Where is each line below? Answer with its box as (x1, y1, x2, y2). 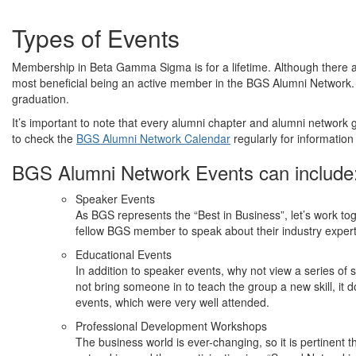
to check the (12, 130, 76, 146)
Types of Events (12, 21, 180, 55)
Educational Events (75, 246, 172, 262)
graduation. (12, 91, 69, 106)
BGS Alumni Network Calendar (76, 130, 230, 146)
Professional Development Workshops (75, 318, 267, 334)
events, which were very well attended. (75, 294, 269, 310)
